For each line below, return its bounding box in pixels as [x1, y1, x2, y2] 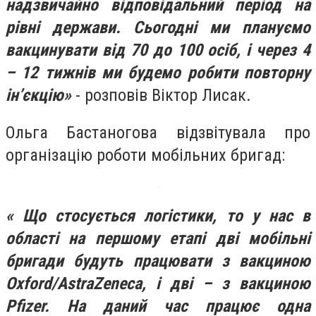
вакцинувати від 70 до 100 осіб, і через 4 [6, 39, 310, 60]
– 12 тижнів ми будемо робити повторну [6, 62, 310, 83]
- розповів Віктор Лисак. [71, 85, 251, 105]
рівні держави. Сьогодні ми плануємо [6, 17, 310, 37]
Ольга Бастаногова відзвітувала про [6, 123, 310, 143]
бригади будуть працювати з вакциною [6, 250, 310, 271]
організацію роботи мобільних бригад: [6, 145, 285, 166]
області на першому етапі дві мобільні [6, 228, 310, 248]
